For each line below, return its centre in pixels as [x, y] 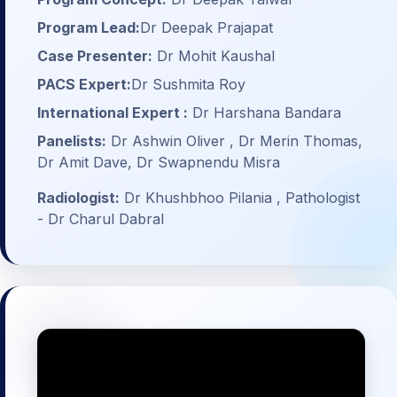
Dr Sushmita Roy [188, 85]
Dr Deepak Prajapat [206, 28]
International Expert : [113, 113]
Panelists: [72, 141]
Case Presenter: [95, 56]
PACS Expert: [84, 85]
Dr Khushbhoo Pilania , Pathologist [240, 198]
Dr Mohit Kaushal [214, 56]
